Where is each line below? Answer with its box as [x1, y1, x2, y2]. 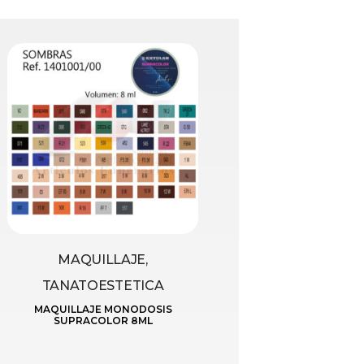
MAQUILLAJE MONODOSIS [33, 302, 172, 315]
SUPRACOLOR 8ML [53, 314, 153, 327]
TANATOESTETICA [41, 277, 164, 293]
